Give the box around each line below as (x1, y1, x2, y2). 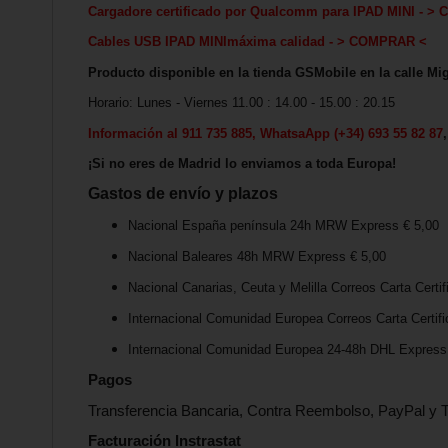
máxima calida (227, 34, 317, 49)
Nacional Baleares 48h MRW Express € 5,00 (128, 249, 386, 264)
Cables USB (88, 34, 165, 49)
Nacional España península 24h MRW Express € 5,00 (128, 218, 439, 233)
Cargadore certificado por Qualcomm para (88, 3, 353, 19)
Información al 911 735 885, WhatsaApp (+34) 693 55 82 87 (88, 125, 443, 141)
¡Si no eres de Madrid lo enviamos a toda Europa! (88, 156, 396, 171)
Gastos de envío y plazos (88, 184, 278, 202)
